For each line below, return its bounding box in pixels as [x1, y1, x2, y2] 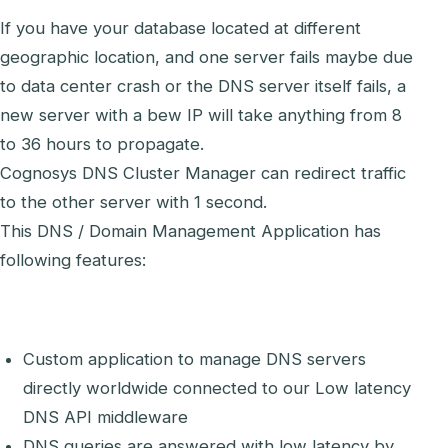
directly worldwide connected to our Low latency [23, 378, 412, 399]
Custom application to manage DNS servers [23, 349, 367, 370]
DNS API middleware [23, 407, 189, 428]
